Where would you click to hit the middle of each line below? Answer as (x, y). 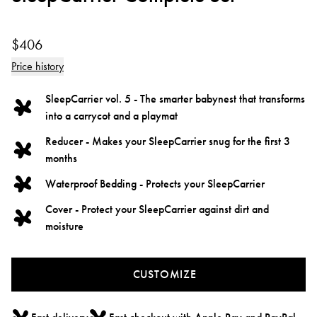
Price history (38, 66)
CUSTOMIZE (165, 275)
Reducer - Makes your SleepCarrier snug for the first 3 (168, 141)
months (61, 158)
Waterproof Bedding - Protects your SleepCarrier (155, 184)
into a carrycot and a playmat (111, 115)
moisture (64, 226)
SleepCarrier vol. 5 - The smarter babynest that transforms (175, 98)
